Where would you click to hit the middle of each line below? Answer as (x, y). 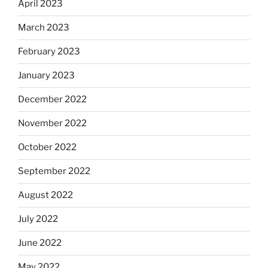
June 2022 (40, 243)
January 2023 (46, 76)
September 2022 (54, 171)
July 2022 (38, 219)
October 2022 (47, 147)
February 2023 (49, 52)
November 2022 (52, 124)
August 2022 (45, 195)
